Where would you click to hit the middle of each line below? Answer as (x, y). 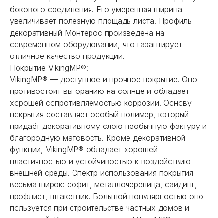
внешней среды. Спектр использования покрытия (101, 173)
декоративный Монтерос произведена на (87, 32)
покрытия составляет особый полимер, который (99, 114)
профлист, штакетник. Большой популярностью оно (107, 196)
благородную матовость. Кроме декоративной (98, 137)
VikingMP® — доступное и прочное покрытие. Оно (103, 79)
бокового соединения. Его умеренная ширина (96, 9)
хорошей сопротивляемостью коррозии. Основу (101, 102)
